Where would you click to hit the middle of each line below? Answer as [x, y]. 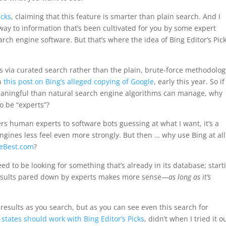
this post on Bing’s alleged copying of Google [79, 81]
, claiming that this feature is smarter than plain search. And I [116, 16]
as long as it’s [190, 177]
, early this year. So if [189, 81]
